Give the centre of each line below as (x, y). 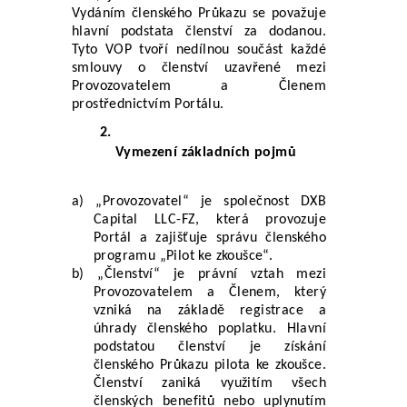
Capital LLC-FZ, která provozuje (210, 219)
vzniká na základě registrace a (210, 310)
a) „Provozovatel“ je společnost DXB (199, 201)
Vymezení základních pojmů (206, 152)
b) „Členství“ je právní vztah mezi (199, 274)
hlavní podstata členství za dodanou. (199, 31)
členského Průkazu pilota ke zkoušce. (210, 365)
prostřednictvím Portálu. (148, 104)
